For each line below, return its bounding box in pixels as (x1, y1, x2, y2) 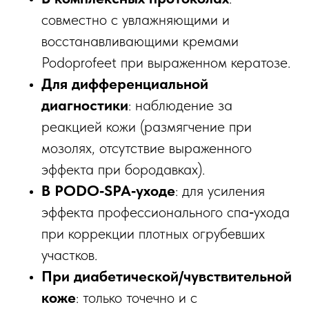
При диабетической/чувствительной (41, 267, 292, 286)
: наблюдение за (128, 96, 232, 114)
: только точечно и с (76, 288, 197, 307)
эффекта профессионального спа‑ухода (41, 203, 290, 221)
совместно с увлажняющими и (41, 10, 230, 29)
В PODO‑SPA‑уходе (41, 181, 175, 200)
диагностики (41, 96, 128, 114)
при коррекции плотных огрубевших (41, 224, 265, 243)
